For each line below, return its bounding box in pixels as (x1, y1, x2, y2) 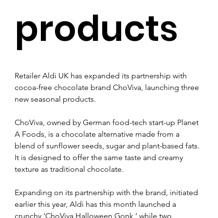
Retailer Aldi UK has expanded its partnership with (15, 71, 189, 80)
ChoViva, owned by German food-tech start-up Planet (15, 117, 200, 127)
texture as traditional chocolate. (15, 164, 124, 174)
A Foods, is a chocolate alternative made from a (15, 129, 182, 139)
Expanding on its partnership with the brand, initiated (15, 187, 200, 197)
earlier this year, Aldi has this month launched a (15, 199, 178, 209)
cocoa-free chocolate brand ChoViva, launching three (15, 82, 201, 92)
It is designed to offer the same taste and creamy (15, 152, 185, 162)
